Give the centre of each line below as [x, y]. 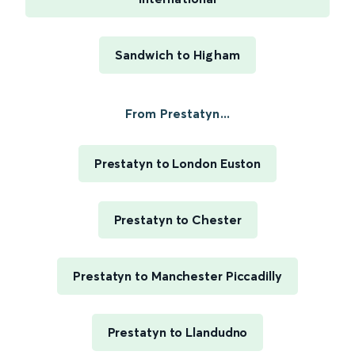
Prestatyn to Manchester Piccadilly [177, 276]
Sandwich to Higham [177, 55]
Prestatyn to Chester [177, 220]
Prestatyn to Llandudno [177, 332]
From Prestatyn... [177, 114]
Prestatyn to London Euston [177, 164]
